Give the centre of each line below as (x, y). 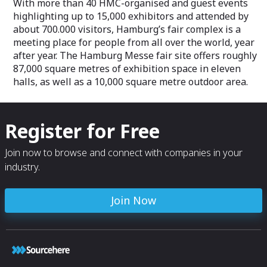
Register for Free (82, 131)
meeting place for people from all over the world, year (134, 42)
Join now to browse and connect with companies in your (124, 153)
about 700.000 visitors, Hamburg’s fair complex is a (127, 29)
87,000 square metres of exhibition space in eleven (127, 69)
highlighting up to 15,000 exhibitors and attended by (131, 16)
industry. (22, 167)
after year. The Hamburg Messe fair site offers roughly (135, 55)
